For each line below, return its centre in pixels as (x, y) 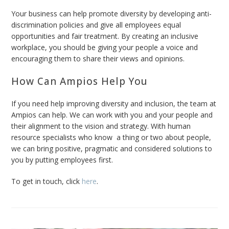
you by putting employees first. (63, 159)
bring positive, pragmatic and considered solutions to (124, 148)
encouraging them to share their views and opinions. (99, 58)
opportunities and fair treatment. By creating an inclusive (105, 36)
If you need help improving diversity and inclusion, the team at (114, 103)
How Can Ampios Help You (80, 81)
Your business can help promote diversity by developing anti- (112, 13)
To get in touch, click (46, 181)
